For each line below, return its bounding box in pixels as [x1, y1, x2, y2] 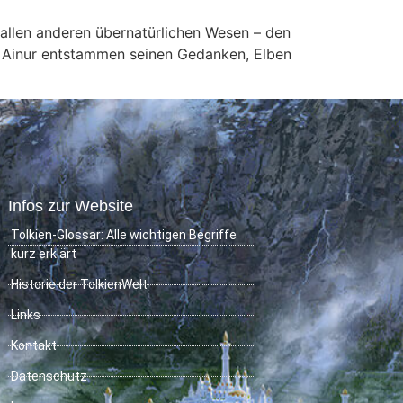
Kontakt [11, 338, 57, 354]
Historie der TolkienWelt [11, 277, 148, 292]
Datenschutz [11, 369, 87, 384]
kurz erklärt [11, 246, 76, 262]
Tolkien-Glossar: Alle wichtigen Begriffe [11, 228, 237, 243]
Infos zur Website [8, 197, 133, 216]
